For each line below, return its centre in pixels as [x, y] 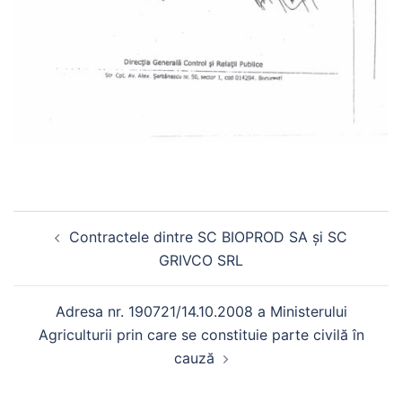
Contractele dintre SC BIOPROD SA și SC [208, 237]
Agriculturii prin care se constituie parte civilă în [201, 335]
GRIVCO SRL [201, 261]
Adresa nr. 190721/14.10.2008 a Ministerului [201, 312]
